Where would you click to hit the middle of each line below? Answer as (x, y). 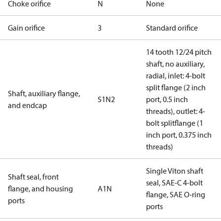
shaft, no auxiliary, (175, 64)
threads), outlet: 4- (176, 111)
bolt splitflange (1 (175, 123)
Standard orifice (172, 28)
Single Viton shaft (175, 171)
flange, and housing (40, 188)
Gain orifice (26, 28)
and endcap (27, 105)
